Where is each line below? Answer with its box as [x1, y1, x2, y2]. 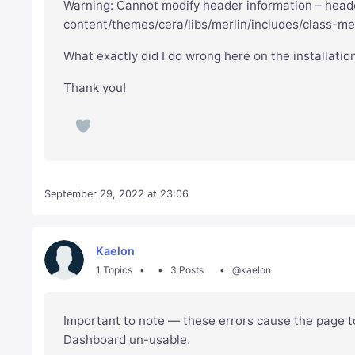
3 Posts [170, 263, 204, 276]
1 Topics [96, 263, 133, 276]
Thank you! [63, 80, 127, 96]
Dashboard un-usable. [63, 332, 191, 348]
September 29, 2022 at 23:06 [44, 188, 189, 200]
